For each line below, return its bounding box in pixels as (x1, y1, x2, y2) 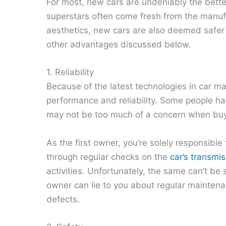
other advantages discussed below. (46, 39, 191, 50)
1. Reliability (46, 67, 94, 78)
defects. (46, 194, 80, 204)
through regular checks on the (46, 151, 170, 162)
